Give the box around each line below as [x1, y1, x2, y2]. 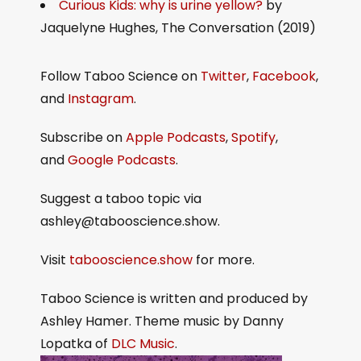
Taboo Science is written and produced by [40, 289, 308, 309]
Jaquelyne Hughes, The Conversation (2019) [40, 19, 316, 38]
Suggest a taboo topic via [40, 189, 201, 209]
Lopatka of [40, 334, 111, 354]
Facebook [252, 67, 316, 86]
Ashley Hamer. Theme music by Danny [40, 312, 284, 331]
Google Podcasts [68, 151, 176, 170]
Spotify [231, 128, 276, 147]
